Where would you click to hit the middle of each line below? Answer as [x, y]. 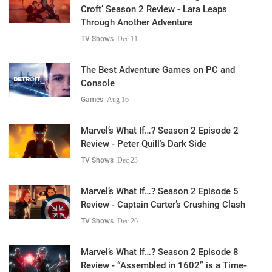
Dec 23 [127, 160]
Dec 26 [127, 221]
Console [98, 83]
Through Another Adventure [137, 22]
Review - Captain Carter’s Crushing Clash [163, 204]
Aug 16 [118, 99]
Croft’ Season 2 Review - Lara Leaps [154, 9]
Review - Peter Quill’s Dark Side [144, 144]
